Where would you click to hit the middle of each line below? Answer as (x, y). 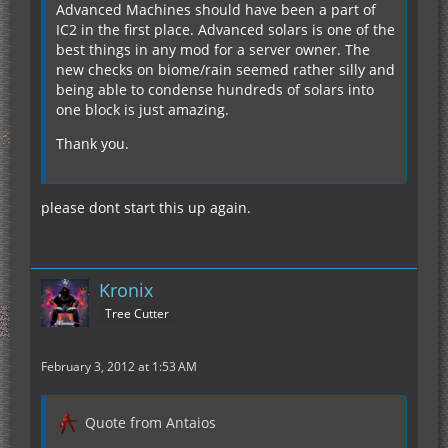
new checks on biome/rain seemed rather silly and (225, 70)
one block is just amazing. (142, 110)
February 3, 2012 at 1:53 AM (119, 367)
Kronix (126, 290)
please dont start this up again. (146, 208)
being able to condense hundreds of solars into (215, 90)
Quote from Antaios (150, 423)
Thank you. (92, 144)
